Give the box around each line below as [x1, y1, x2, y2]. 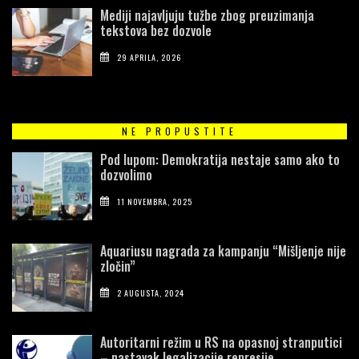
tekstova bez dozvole [100, 21, 212, 41]
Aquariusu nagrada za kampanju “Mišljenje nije [100, 241, 346, 261]
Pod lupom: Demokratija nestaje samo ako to [100, 150, 340, 170]
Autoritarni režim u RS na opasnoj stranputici [100, 333, 342, 353]
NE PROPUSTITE [122, 124, 237, 139]
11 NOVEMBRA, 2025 [117, 195, 192, 208]
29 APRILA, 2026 [117, 50, 181, 63]
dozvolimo [100, 165, 152, 185]
